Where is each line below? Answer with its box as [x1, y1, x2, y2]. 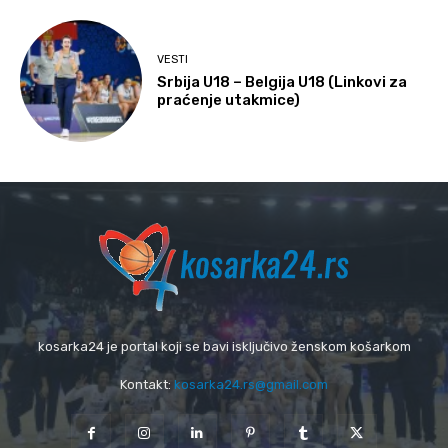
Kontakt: [120, 377, 174, 393]
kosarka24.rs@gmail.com [174, 377, 328, 393]
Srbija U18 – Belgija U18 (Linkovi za [157, 72, 408, 91]
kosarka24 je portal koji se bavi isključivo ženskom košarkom [37, 339, 411, 355]
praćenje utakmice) [157, 90, 301, 109]
